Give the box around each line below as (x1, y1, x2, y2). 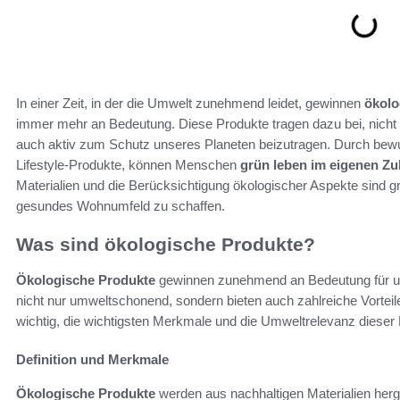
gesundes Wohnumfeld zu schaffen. (16, 197, 225, 213)
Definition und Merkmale (16, 351, 169, 367)
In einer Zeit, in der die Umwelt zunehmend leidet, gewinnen (16, 95, 364, 111)
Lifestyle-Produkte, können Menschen (16, 156, 240, 172)
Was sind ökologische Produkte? (16, 233, 315, 254)
